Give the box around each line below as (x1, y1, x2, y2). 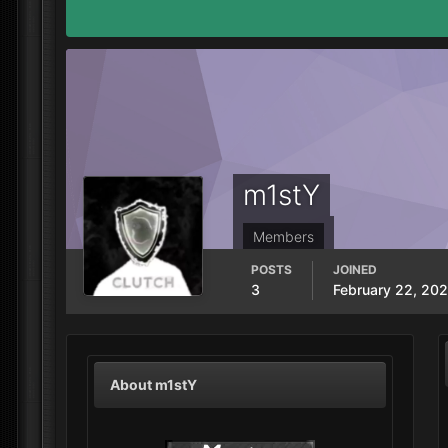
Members (253, 228, 314, 245)
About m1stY (110, 376, 197, 393)
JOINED (333, 262, 377, 277)
